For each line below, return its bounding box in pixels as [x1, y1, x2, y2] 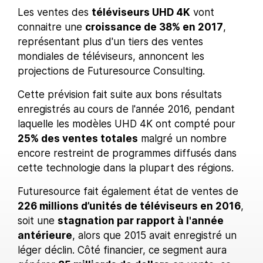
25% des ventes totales [18, 133, 138, 144]
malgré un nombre [138, 133, 227, 144]
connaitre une [18, 21, 85, 33]
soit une [18, 215, 58, 227]
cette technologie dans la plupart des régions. [18, 162, 234, 174]
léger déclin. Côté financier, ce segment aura [18, 244, 227, 256]
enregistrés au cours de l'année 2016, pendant [18, 103, 235, 115]
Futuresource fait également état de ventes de [18, 186, 238, 197]
